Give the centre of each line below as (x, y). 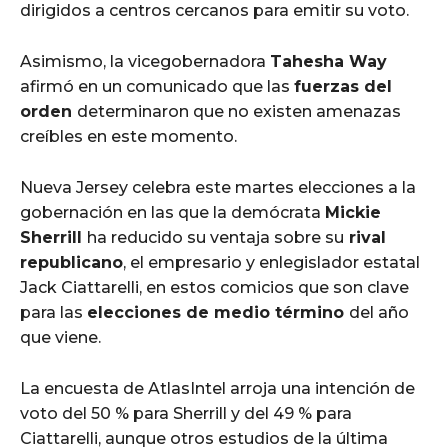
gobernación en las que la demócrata (172, 212)
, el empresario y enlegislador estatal (271, 262)
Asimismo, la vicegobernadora (145, 61)
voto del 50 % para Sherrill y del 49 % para (186, 413)
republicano (71, 262)
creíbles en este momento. (128, 136)
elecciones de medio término (218, 312)
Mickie (353, 212)
